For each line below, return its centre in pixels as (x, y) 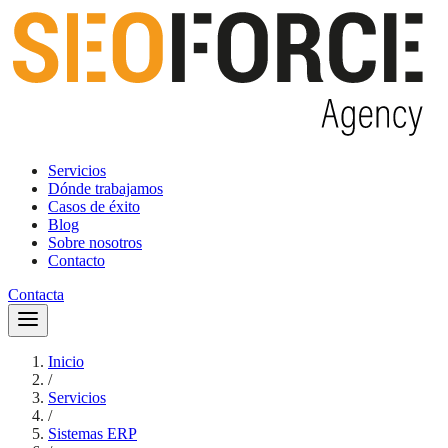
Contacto (76, 260)
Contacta (36, 294)
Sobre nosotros (95, 242)
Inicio (66, 361)
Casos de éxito (94, 206)
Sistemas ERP (92, 433)
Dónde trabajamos (105, 188)
